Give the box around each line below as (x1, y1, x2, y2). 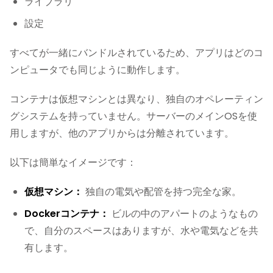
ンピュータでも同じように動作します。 (10, 63, 185, 77)
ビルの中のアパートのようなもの (109, 207, 258, 221)
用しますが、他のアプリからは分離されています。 (10, 126, 234, 140)
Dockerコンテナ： (24, 207, 109, 221)
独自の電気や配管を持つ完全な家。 (83, 185, 241, 199)
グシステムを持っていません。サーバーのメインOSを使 (10, 109, 257, 123)
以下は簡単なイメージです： (10, 155, 136, 169)
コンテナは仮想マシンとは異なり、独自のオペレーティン (10, 92, 263, 106)
